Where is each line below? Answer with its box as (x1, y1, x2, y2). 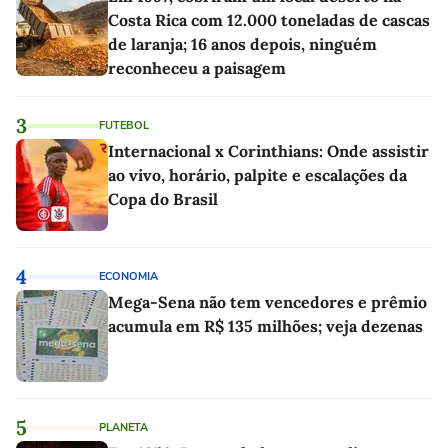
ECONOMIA (99, 269, 158, 285)
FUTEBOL (99, 118, 149, 134)
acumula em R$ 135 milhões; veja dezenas (108, 316, 423, 337)
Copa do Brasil (108, 189, 218, 210)
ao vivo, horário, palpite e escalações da (108, 165, 407, 186)
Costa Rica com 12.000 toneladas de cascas (108, 10, 430, 31)
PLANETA (99, 420, 148, 436)
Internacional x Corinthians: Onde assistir (108, 141, 429, 162)
